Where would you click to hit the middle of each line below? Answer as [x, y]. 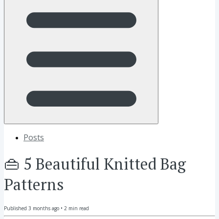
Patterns [34, 184]
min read [78, 208]
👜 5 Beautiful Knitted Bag [95, 164]
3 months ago [44, 208]
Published [16, 208]
